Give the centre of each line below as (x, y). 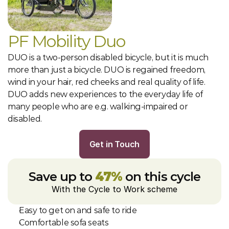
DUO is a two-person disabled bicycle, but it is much (108, 58)
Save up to (62, 177)
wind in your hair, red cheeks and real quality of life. (107, 82)
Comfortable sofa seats (64, 223)
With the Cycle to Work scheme (114, 189)
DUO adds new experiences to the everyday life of (105, 94)
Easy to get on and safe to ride (78, 210)
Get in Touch (114, 144)
